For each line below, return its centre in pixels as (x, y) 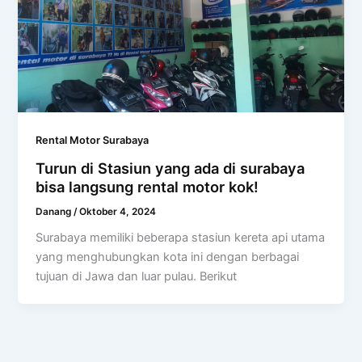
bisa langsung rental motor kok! (147, 186)
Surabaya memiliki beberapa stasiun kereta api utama (181, 238)
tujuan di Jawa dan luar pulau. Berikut (137, 277)
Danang (55, 211)
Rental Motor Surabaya (93, 140)
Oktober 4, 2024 (118, 211)
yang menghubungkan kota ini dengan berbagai (168, 257)
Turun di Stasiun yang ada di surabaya (170, 168)
